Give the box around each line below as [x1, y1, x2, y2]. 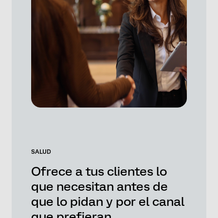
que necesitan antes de [31, 179, 168, 194]
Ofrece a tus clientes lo [31, 163, 167, 179]
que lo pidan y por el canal [31, 194, 184, 209]
